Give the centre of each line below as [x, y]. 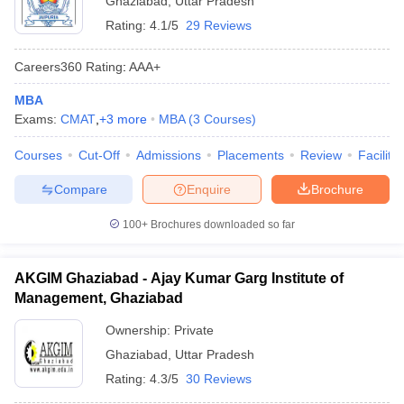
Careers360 [48, 66]
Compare [80, 189]
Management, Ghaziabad [99, 298]
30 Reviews [219, 379]
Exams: [37, 119]
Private [194, 330]
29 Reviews [219, 25]
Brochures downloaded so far [221, 225]
